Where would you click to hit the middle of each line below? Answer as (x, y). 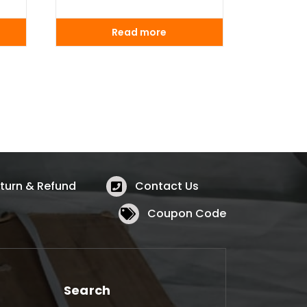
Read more (139, 32)
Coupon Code (186, 213)
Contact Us (167, 186)
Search (87, 290)
